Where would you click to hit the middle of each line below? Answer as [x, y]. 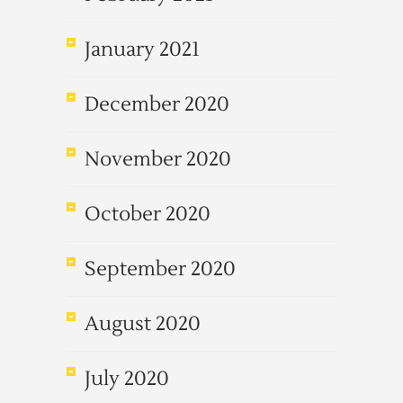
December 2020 [157, 104]
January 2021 [142, 49]
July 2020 [127, 379]
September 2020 [160, 269]
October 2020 [148, 214]
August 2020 [143, 324]
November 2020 [158, 159]
